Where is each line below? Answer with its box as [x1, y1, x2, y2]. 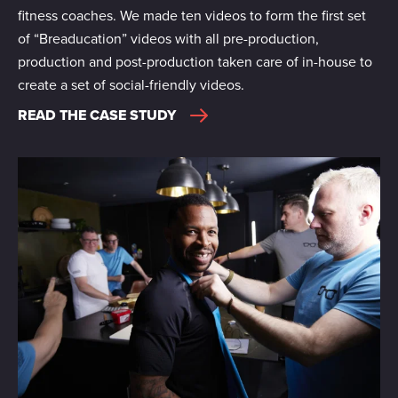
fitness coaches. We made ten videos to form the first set [18, 4, 366, 26]
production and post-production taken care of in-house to [18, 51, 372, 72]
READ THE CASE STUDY [18, 104, 176, 125]
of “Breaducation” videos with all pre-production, [18, 28, 319, 49]
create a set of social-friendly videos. [18, 74, 244, 95]
